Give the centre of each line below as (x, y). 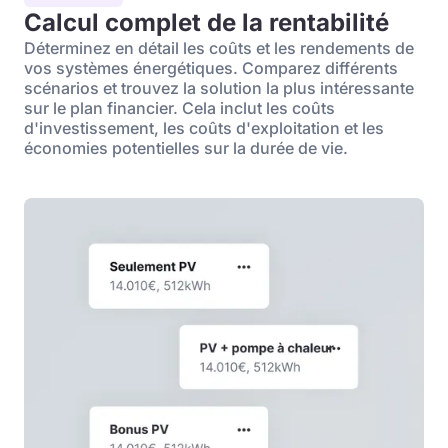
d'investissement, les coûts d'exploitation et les (204, 128)
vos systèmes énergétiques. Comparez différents (211, 68)
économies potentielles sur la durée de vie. (186, 148)
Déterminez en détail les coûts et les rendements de (219, 48)
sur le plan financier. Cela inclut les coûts (179, 108)
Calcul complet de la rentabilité (206, 22)
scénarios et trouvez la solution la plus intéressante (219, 88)
